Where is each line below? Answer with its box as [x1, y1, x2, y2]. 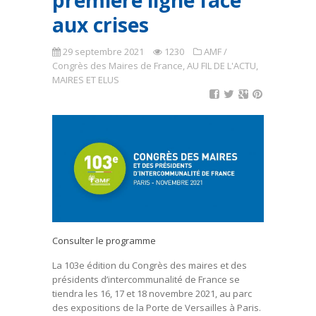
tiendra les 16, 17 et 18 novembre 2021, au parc [52, 287, 252, 300]
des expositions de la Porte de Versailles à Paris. [52, 301, 261, 315]
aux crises [52, 11, 149, 38]
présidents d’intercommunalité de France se [52, 273, 240, 286]
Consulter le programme [52, 234, 156, 248]
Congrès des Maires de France [52, 59, 183, 72]
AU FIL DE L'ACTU [187, 59, 256, 72]
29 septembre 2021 [61, 45, 146, 58]
